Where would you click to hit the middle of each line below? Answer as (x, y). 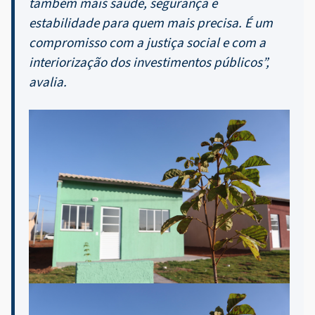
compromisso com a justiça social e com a (147, 44)
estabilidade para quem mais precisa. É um (151, 24)
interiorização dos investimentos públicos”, (149, 63)
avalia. (48, 83)
